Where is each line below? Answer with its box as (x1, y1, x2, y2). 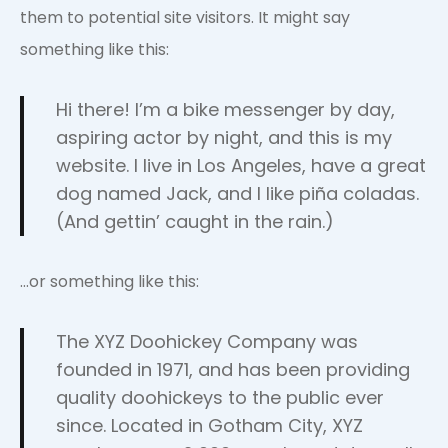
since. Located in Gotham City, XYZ (56, 413, 363, 438)
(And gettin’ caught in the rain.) (56, 209, 334, 234)
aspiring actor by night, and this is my (56, 125, 392, 150)
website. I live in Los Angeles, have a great (56, 153, 426, 178)
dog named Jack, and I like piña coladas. (56, 181, 419, 206)
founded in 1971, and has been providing (56, 357, 410, 382)
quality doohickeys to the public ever (56, 385, 384, 410)
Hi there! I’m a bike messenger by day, (56, 97, 395, 122)
